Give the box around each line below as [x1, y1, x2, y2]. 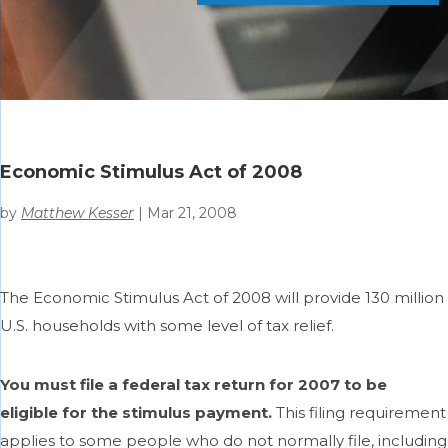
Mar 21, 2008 [147, 203, 237, 222]
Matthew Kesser [21, 203, 134, 222]
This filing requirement [276, 402, 446, 422]
